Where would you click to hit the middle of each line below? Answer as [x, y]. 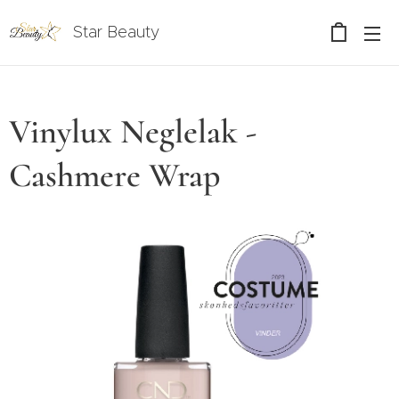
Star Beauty [116, 32]
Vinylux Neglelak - [133, 132]
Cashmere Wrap [114, 175]
